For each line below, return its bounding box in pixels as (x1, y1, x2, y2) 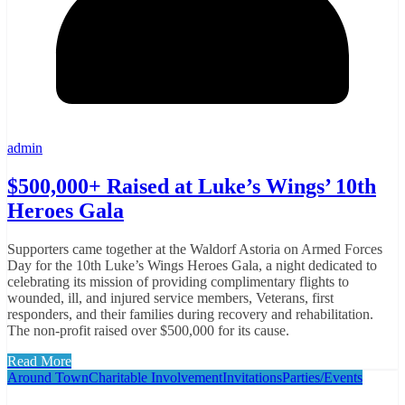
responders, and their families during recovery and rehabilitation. (7, 306, 373, 322)
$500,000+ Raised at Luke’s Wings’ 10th (7, 174, 376, 199)
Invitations (222, 369, 282, 385)
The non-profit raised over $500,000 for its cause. (7, 322, 289, 338)
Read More (7, 353, 71, 369)
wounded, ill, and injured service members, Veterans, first (7, 289, 334, 306)
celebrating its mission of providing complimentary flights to (7, 273, 349, 289)
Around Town (7, 369, 89, 385)
